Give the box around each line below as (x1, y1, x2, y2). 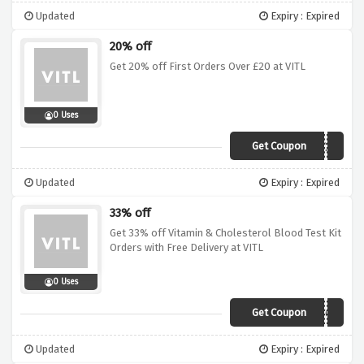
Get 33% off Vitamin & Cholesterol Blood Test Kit (110, 227, 341, 240)
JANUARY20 (280, 141, 337, 155)
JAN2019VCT (276, 307, 337, 322)
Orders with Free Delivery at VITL (110, 241, 263, 254)
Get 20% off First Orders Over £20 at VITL (110, 60, 305, 73)
